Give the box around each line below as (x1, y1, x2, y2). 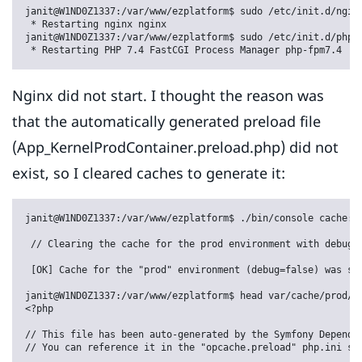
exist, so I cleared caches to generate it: (12, 163, 285, 183)
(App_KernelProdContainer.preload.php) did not (12, 137, 339, 158)
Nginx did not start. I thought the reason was (12, 86, 324, 106)
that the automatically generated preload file (12, 112, 321, 132)
